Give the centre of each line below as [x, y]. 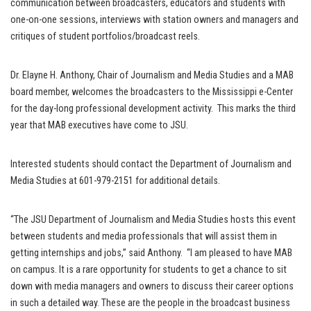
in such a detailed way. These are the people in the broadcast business [150, 303]
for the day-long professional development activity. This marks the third [153, 109]
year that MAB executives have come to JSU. [99, 126]
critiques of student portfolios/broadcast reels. [105, 37]
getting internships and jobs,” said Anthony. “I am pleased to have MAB [151, 253]
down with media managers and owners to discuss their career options [152, 287]
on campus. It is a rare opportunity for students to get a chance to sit [149, 270]
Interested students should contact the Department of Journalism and [151, 165]
